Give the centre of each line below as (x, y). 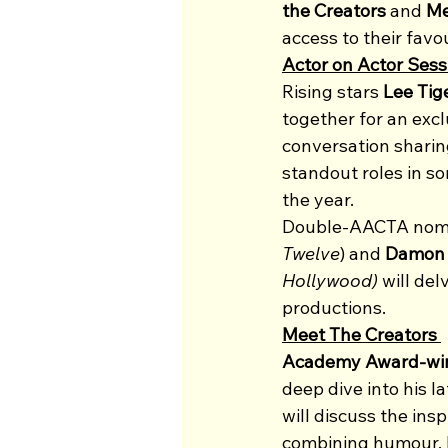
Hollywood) (330, 280)
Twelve (311, 253)
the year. (318, 199)
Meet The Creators (361, 334)
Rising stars (332, 91)
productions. (334, 307)
